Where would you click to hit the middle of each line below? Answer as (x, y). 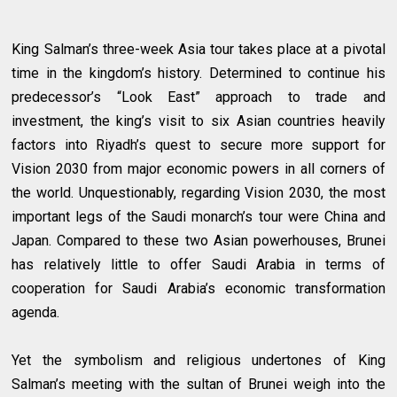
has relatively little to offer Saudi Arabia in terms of (198, 265)
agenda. (36, 313)
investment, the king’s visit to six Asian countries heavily (198, 121)
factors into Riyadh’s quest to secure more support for (198, 145)
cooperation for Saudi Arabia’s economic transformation (198, 289)
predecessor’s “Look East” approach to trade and (198, 97)
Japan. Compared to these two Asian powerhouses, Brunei (198, 241)
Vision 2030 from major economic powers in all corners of (198, 169)
